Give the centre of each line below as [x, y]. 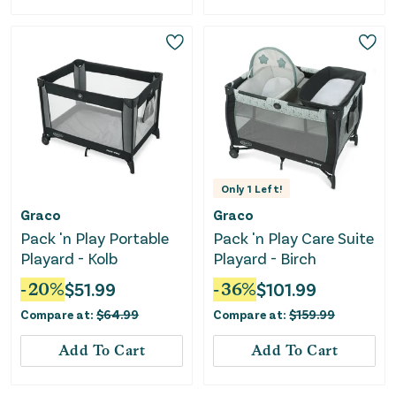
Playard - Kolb [69, 259]
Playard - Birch [265, 259]
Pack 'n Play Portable [95, 238]
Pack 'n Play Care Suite [293, 238]
